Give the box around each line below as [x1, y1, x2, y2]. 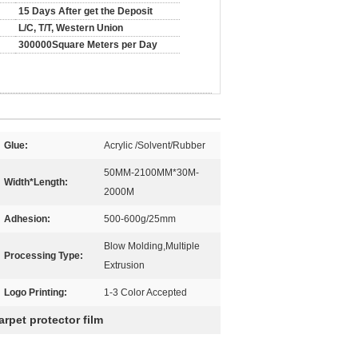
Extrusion [104, 260, 145, 271]
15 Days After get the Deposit [18, 6, 153, 17]
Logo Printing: [4, 287, 67, 298]
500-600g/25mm [104, 213, 176, 225]
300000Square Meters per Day [18, 39, 157, 50]
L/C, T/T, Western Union [18, 22, 123, 34]
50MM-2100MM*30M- [104, 167, 199, 178]
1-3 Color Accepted [104, 287, 187, 298]
